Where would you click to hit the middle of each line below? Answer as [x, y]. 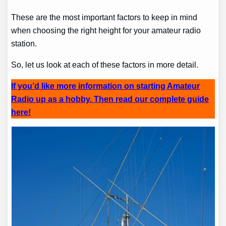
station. [24, 43]
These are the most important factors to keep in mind [104, 17]
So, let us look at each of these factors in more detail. [105, 64]
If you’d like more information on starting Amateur [106, 86]
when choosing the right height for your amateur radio [106, 30]
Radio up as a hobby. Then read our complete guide [110, 99]
